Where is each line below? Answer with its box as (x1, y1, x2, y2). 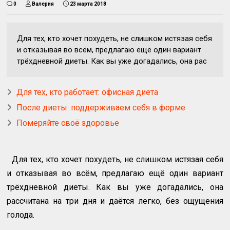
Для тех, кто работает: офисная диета (16, 87, 159, 98)
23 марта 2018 (70, 1, 107, 7)
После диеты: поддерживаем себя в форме (16, 103, 186, 113)
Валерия (32, 1, 54, 7)
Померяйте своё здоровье (16, 118, 120, 128)
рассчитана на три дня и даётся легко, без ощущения (7, 196, 223, 206)
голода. (7, 210, 35, 220)
